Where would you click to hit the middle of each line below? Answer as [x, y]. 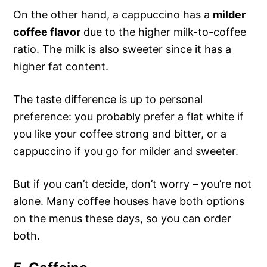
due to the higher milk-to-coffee [164, 32]
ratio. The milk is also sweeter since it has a [122, 49]
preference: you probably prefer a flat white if [129, 116]
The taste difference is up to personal [108, 99]
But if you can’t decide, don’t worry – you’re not [133, 184]
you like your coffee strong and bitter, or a [120, 133]
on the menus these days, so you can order [122, 218]
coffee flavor [47, 32]
